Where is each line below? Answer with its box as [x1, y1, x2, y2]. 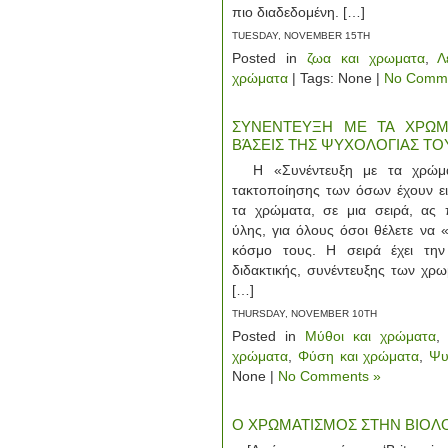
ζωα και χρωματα [306, 50, 425, 66]
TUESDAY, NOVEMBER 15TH [232, 30, 370, 41]
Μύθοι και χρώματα [305, 328, 436, 344]
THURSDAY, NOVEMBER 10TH [232, 308, 377, 319]
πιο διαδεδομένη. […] [232, 4, 365, 20]
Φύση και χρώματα [297, 348, 420, 364]
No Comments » [278, 368, 381, 384]
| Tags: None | [288, 70, 384, 86]
